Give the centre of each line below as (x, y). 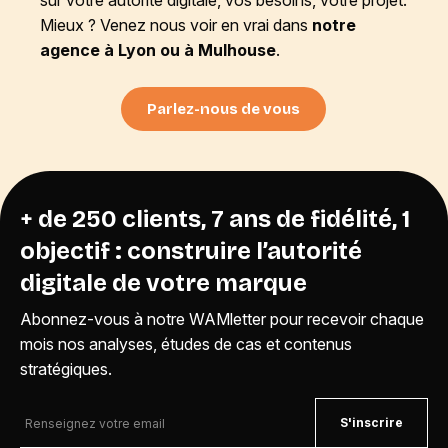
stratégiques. (66, 369)
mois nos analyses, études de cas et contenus (186, 344)
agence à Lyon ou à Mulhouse (158, 50)
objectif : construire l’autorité (191, 251)
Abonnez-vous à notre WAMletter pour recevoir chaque (222, 319)
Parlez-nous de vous (224, 109)
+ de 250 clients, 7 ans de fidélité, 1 (215, 219)
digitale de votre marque (163, 283)
